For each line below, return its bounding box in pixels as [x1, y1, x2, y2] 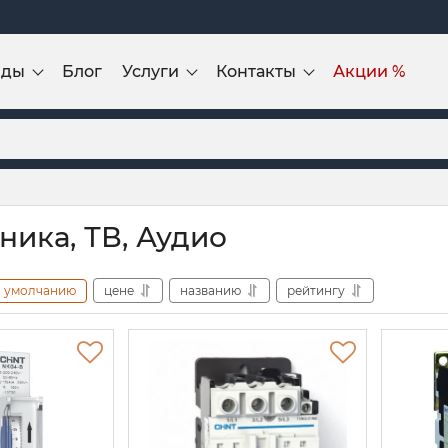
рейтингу [287, 282, 345, 298]
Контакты [216, 61, 296, 81]
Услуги [122, 61, 179, 81]
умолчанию [4, 282, 76, 298]
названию [180, 282, 241, 298]
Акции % [333, 61, 405, 81]
